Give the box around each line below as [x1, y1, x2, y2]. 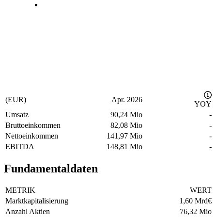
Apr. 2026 [111, 95, 142, 104]
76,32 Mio [180, 207, 212, 216]
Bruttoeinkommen [5, 121, 61, 129]
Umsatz [5, 110, 29, 119]
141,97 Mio [107, 131, 142, 140]
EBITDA [5, 142, 34, 151]
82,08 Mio [110, 121, 142, 129]
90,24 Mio [110, 110, 142, 119]
